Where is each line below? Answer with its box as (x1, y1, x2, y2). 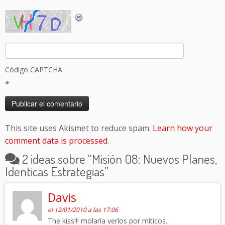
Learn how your (153, 123, 212, 134)
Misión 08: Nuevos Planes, (92, 151, 217, 167)
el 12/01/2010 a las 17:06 (48, 205, 119, 214)
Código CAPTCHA (5, 65, 62, 75)
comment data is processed (5, 135, 107, 147)
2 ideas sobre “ (22, 151, 92, 167)
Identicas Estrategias (5, 163, 104, 180)
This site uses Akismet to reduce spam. (5, 123, 153, 134)
